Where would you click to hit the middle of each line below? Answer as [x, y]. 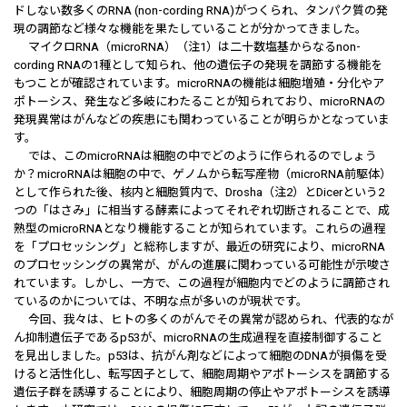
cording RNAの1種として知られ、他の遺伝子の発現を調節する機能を [198, 65]
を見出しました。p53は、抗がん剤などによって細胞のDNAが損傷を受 [200, 356]
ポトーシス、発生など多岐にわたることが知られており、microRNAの [199, 101]
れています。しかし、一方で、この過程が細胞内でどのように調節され [202, 283]
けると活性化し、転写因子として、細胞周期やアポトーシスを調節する [202, 374]
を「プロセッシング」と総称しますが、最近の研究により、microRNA [199, 247]
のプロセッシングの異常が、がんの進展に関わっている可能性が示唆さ [202, 265]
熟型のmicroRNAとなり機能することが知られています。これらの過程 [199, 228]
